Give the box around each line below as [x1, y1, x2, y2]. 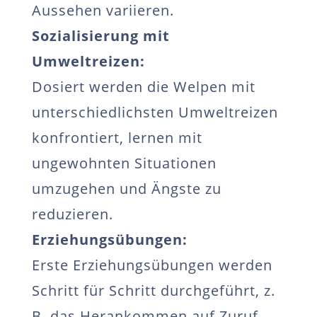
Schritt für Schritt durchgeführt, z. [31, 281, 275, 300]
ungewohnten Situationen [31, 154, 217, 173]
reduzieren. [31, 204, 113, 224]
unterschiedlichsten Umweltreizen [31, 103, 278, 122]
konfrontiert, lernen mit [31, 128, 202, 147]
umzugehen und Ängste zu [31, 179, 221, 198]
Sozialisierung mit [31, 26, 170, 45]
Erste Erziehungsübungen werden [31, 255, 272, 275]
